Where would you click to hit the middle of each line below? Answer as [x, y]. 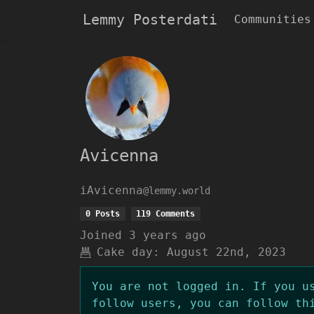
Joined [101, 235]
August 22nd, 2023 [226, 252]
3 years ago [168, 235]
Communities [273, 19]
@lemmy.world [177, 191]
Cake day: [128, 252]
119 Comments [166, 214]
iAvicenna [111, 190]
